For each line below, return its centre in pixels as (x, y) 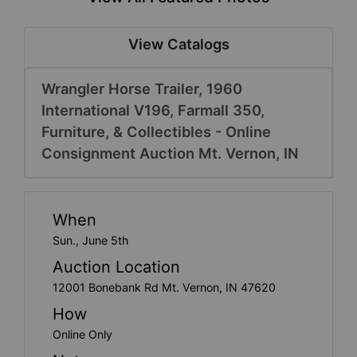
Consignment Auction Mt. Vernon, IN (170, 153)
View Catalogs (178, 43)
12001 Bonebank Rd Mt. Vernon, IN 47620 (164, 287)
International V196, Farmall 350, (153, 110)
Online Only (82, 334)
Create (47, 14)
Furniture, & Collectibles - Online (156, 131)
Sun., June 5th (90, 240)
